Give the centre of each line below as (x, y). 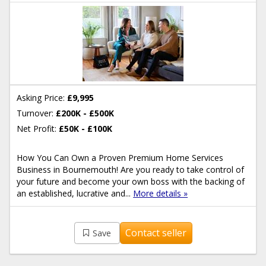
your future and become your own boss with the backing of (131, 181)
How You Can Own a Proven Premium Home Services (120, 157)
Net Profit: (37, 129)
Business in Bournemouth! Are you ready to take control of (131, 169)
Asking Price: (41, 98)
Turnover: (35, 113)
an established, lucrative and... (75, 193)
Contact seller (156, 233)
